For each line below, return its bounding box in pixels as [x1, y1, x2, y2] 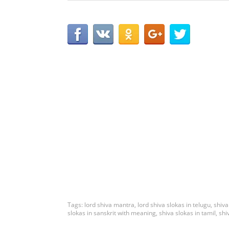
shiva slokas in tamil [159, 208, 216, 217]
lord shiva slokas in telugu [138, 200, 211, 209]
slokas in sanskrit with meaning [67, 208, 156, 217]
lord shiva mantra [84, 200, 134, 209]
